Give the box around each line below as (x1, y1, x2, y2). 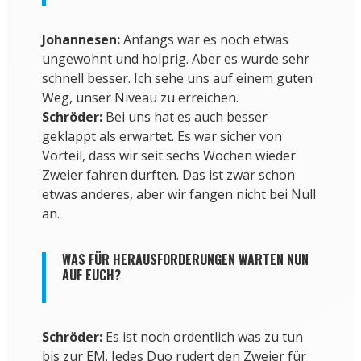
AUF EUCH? (61, 265, 121, 285)
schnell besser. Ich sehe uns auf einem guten (41, 69, 313, 88)
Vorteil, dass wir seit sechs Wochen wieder (41, 147, 296, 165)
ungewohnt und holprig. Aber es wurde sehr (41, 50, 309, 68)
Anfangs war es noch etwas (119, 31, 288, 49)
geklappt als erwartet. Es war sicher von (41, 127, 282, 146)
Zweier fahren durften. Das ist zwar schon (41, 166, 295, 185)
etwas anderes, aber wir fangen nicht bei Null (41, 185, 316, 204)
